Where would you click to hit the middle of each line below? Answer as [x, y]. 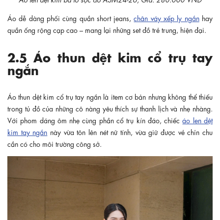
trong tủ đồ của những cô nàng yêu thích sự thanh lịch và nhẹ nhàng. [110, 108]
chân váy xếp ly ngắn [166, 17]
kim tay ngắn [27, 131]
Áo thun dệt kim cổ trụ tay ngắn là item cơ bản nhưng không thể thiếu [110, 96]
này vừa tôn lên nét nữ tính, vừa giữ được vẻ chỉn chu [130, 131]
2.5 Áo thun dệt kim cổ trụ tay [110, 56]
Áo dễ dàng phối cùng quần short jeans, [71, 17]
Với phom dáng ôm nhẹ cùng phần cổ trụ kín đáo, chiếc [95, 120]
